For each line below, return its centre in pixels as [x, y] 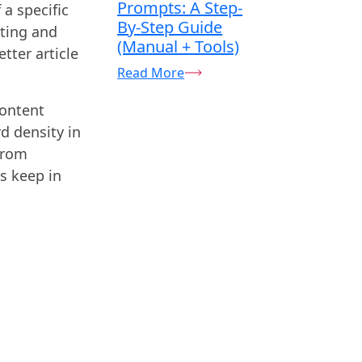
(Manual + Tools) [179, 46]
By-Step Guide [170, 27]
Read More [151, 72]
